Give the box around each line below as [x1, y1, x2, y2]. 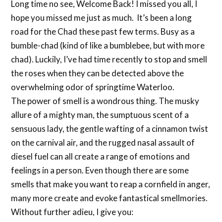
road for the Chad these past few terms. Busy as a [11, 26, 195, 37]
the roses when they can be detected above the [11, 68, 184, 79]
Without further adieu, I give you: [11, 207, 134, 218]
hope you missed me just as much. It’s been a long [11, 12, 192, 23]
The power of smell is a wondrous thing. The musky [11, 96, 200, 107]
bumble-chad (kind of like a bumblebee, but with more [11, 40, 205, 51]
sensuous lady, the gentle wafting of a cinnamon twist [11, 123, 209, 134]
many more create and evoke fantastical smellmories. [11, 193, 208, 204]
